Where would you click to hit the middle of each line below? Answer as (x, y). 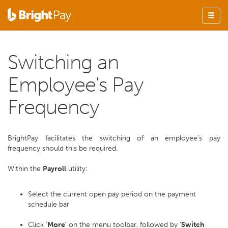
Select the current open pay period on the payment (112, 194)
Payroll (54, 169)
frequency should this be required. (63, 148)
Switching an (63, 62)
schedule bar (49, 204)
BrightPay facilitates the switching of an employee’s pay (114, 138)
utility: (77, 169)
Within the (25, 169)
